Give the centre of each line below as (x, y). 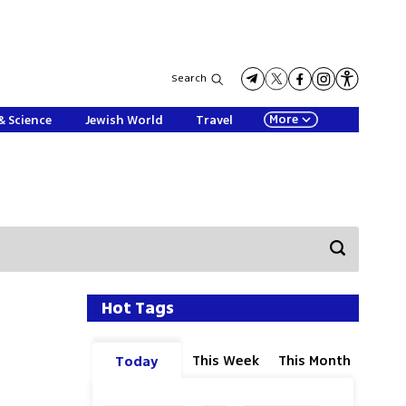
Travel (215, 120)
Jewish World (124, 120)
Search (189, 78)
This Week (226, 360)
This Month (314, 360)
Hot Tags (138, 308)
